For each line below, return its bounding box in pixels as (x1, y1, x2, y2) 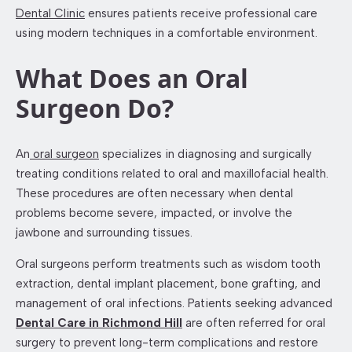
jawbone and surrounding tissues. (16, 225, 192, 240)
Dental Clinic (16, 5, 85, 20)
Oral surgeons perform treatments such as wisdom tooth (16, 256, 321, 271)
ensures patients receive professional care (85, 5, 317, 20)
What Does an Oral (16, 61, 248, 96)
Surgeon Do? (16, 91, 174, 126)
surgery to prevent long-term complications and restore (16, 335, 318, 350)
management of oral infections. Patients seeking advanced (16, 295, 332, 310)
